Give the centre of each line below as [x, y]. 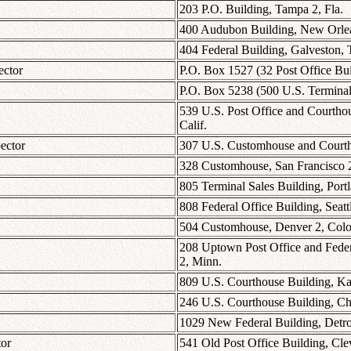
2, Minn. [201, 261]
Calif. [193, 125]
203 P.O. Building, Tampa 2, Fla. [261, 9]
